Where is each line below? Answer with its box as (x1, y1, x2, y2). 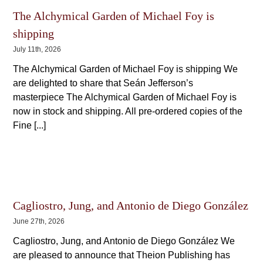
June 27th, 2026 (13, 217, 65, 226)
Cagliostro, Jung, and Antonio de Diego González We (13, 236, 235, 247)
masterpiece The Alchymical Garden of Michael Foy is (13, 92, 237, 103)
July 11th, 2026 (13, 45, 62, 54)
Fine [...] (13, 120, 46, 131)
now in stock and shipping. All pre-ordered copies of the (13, 106, 243, 117)
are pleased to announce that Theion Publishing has (13, 250, 231, 261)
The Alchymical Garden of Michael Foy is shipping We (13, 64, 238, 75)
